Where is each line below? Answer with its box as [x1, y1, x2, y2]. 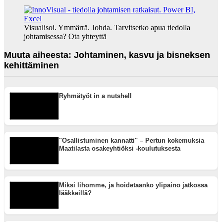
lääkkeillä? [59, 189, 92, 197]
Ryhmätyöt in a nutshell [59, 92, 132, 100]
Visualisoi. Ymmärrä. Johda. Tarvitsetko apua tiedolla [24, 23, 190, 32]
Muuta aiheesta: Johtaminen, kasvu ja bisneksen [4, 50, 210, 60]
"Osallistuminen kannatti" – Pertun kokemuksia [59, 137, 204, 145]
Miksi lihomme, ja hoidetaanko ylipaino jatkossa [59, 181, 208, 189]
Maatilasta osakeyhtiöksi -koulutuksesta [59, 145, 180, 153]
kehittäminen [4, 60, 59, 71]
